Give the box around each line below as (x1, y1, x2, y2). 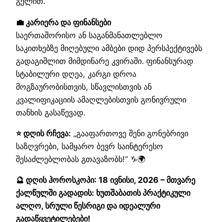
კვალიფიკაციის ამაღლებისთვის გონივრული (16, 94, 186, 105)
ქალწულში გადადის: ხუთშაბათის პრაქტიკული (16, 188, 190, 198)
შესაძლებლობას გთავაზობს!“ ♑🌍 (16, 154, 145, 164)
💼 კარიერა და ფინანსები (16, 17, 111, 27)
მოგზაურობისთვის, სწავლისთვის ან (16, 81, 152, 92)
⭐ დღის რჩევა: (16, 128, 71, 138)
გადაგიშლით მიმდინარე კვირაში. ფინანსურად (16, 55, 193, 66)
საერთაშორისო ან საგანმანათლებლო (16, 30, 163, 40)
